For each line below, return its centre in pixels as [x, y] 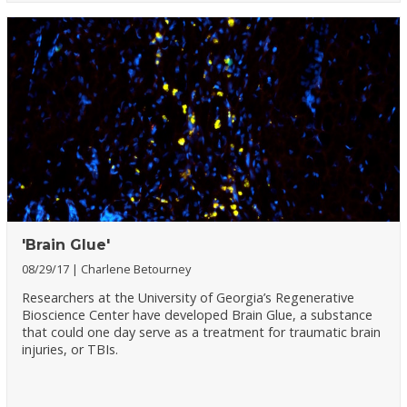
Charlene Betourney [136, 269]
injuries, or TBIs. [72, 350]
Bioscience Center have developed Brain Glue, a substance [198, 315]
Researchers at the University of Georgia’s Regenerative [189, 298]
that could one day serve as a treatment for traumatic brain [202, 333]
